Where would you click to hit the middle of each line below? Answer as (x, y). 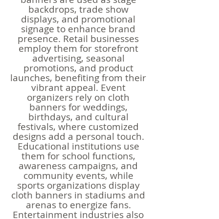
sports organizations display (78, 185)
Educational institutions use (78, 146)
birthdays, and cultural (78, 117)
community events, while (78, 175)
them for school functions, (78, 156)
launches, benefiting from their (78, 78)
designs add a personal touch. (78, 136)
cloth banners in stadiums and (78, 195)
